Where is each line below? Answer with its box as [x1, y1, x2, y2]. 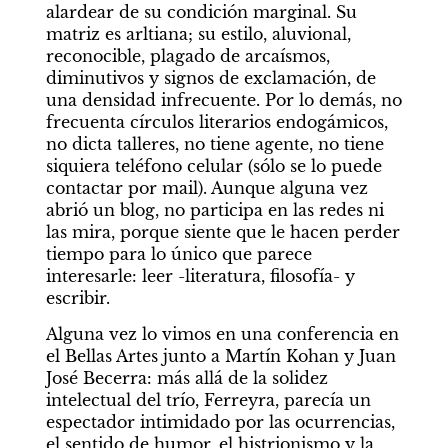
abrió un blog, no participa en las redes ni [45, 200, 384, 221]
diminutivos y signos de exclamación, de [45, 68, 376, 89]
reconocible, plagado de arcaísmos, [45, 46, 330, 67]
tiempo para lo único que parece [45, 244, 312, 265]
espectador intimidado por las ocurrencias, [45, 412, 395, 433]
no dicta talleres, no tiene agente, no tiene [45, 134, 384, 155]
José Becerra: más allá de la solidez [45, 368, 328, 389]
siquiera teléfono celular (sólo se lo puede [45, 156, 382, 177]
